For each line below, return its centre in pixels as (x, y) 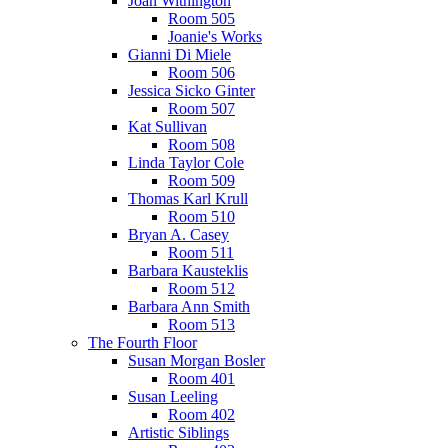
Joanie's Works (215, 36)
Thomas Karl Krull (188, 198)
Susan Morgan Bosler (196, 360)
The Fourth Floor (142, 342)
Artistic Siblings (178, 432)
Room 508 (201, 144)
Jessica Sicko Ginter (191, 90)
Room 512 (201, 288)
